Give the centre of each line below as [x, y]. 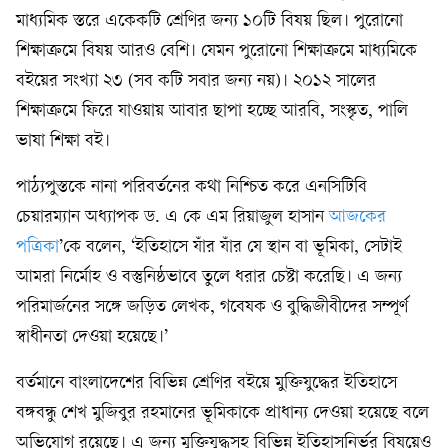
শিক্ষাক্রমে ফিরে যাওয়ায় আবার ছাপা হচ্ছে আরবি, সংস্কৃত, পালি [212, 112]
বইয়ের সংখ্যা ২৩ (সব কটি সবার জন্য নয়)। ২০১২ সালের [196, 82]
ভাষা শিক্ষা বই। [63, 142]
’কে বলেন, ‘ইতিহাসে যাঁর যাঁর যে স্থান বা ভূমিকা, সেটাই [230, 248]
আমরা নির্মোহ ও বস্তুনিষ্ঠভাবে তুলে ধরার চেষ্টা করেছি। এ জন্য [209, 278]
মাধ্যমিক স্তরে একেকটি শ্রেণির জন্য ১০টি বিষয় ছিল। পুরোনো [209, 22]
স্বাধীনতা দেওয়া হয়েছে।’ [92, 338]
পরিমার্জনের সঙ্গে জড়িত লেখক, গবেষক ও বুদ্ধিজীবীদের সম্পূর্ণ [212, 308]
